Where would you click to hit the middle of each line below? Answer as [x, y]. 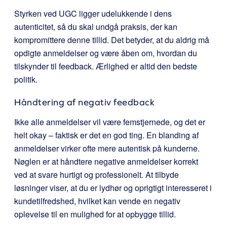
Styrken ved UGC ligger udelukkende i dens [93, 13]
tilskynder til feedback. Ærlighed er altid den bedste [106, 66]
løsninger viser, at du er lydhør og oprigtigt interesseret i [113, 188]
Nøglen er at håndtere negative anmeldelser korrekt [106, 161]
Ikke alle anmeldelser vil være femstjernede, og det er [110, 122]
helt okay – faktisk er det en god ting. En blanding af [106, 135]
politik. [26, 79]
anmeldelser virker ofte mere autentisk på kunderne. [107, 148]
